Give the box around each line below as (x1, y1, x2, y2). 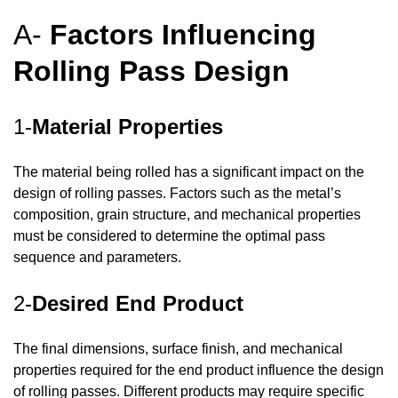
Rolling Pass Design (13, 54, 290, 87)
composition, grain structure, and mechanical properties (13, 207, 361, 223)
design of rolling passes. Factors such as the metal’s (13, 186, 341, 202)
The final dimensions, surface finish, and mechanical (13, 341, 343, 357)
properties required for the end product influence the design (13, 362, 384, 378)
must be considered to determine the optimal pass (13, 228, 325, 244)
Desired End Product (32, 291, 243, 316)
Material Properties (32, 115, 223, 139)
